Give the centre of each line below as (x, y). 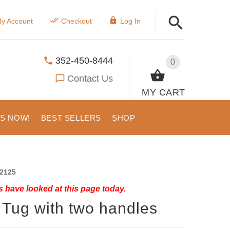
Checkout (76, 21)
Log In (130, 21)
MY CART (164, 92)
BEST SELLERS (71, 118)
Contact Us (90, 78)
